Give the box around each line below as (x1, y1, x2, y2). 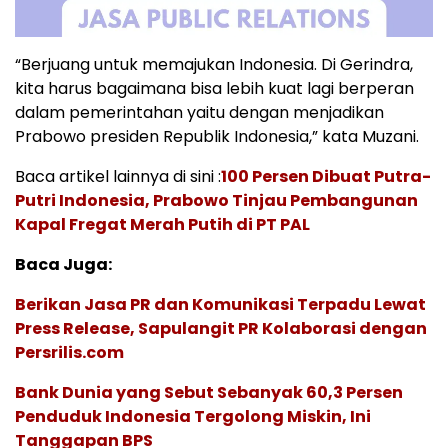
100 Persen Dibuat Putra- (221, 164, 431, 188)
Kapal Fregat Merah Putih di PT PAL (15, 212, 310, 236)
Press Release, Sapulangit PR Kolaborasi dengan (15, 316, 427, 340)
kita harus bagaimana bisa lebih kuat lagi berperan (15, 76, 414, 100)
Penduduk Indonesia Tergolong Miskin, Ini (15, 404, 371, 428)
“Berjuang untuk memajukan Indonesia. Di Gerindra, (15, 52, 413, 76)
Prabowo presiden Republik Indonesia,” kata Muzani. (15, 124, 419, 148)
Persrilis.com (15, 340, 124, 364)
